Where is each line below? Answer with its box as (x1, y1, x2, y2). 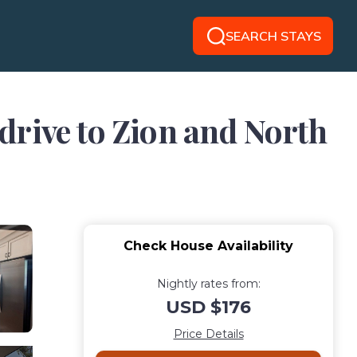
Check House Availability (124, 238, 293, 253)
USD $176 (166, 296, 251, 318)
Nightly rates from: (156, 277, 261, 291)
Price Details (173, 327, 244, 341)
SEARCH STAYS (225, 28, 321, 44)
